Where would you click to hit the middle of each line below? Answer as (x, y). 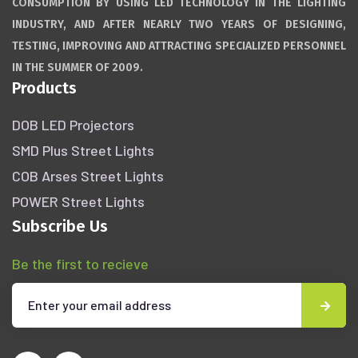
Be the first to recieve (80, 263)
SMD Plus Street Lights (83, 150)
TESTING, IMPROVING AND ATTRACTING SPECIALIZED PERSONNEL (179, 46)
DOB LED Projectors (73, 124)
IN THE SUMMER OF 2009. (78, 67)
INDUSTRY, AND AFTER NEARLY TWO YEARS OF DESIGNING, (179, 24)
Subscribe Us (60, 226)
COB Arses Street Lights (88, 175)
